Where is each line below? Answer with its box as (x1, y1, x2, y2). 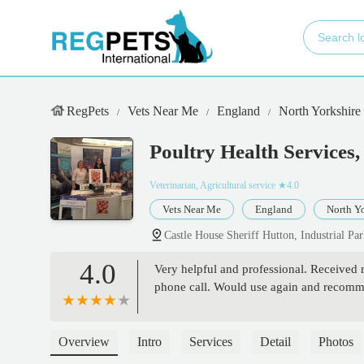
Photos (318, 335, 353, 349)
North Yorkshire (279, 104, 361, 118)
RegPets (67, 104, 109, 118)
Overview (58, 335, 110, 349)
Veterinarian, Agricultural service (149, 180, 275, 192)
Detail (260, 335, 291, 349)
